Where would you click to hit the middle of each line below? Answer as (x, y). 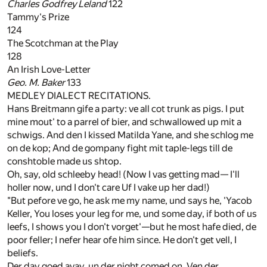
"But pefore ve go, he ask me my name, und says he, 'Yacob (130, 201)
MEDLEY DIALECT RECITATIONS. (79, 96)
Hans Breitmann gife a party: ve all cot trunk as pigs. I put (126, 109)
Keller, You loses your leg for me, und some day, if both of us (132, 214)
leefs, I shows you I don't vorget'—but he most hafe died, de (132, 227)
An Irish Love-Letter (49, 70)
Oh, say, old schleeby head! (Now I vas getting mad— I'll (123, 175)
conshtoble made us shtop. (64, 162)
